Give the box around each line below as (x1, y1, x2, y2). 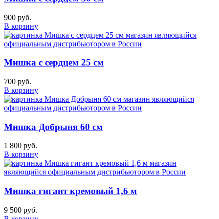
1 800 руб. (4, 141, 37, 150)
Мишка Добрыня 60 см (4, 121, 103, 132)
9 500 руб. (4, 205, 37, 214)
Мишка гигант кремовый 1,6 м (4, 186, 137, 197)
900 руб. (4, 13, 31, 22)
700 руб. (4, 77, 31, 86)
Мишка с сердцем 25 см (4, 57, 104, 68)
